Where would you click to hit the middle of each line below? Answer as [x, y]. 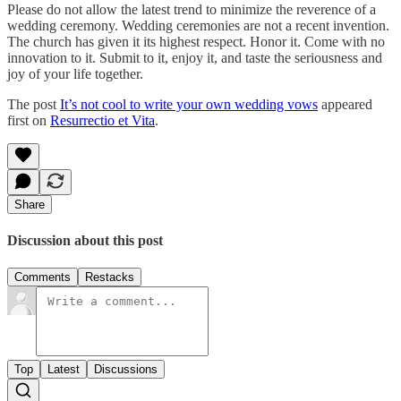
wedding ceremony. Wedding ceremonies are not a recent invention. [198, 25]
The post [34, 104]
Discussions [126, 370]
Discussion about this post [85, 241]
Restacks [110, 277]
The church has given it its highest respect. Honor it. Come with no [196, 41]
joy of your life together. [75, 73]
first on [29, 120]
